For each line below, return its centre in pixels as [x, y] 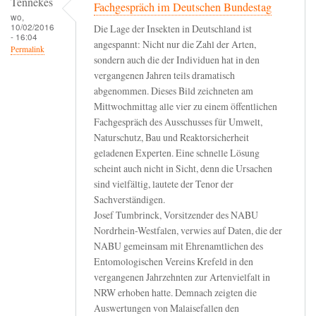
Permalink [28, 49]
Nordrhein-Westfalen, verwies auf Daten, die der [188, 231]
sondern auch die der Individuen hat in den [177, 60]
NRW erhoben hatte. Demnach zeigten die [175, 293]
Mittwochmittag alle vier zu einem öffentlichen [186, 107]
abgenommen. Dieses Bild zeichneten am [174, 91]
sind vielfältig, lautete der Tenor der [164, 184]
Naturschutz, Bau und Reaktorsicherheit [171, 138]
